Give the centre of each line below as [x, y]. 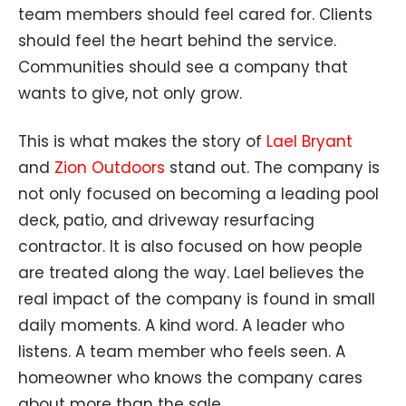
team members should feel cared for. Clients [195, 15]
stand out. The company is [272, 168]
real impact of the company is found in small [197, 300]
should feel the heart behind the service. [177, 41]
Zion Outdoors [110, 168]
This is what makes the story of [142, 142]
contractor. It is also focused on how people [190, 247]
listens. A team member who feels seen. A [182, 352]
